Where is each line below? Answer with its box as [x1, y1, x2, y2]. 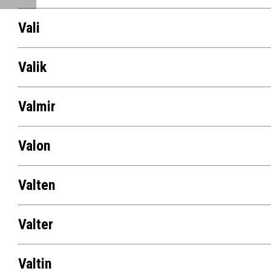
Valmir [18, 98, 56, 116]
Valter [18, 216, 53, 233]
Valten [18, 177, 55, 194]
